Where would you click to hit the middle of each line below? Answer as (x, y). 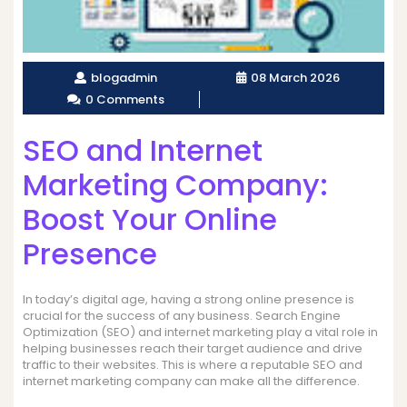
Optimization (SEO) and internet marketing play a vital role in (200, 332)
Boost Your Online (150, 220)
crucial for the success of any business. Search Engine (182, 315)
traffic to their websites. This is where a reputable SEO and (193, 364)
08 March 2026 (295, 77)
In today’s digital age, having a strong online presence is (189, 299)
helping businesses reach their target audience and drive (193, 348)
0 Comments (124, 99)
